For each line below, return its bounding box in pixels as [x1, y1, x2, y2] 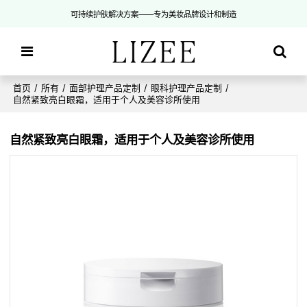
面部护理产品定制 [69, 83, 141, 93]
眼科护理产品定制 [151, 83, 223, 93]
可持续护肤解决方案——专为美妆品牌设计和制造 [71, 9, 236, 19]
